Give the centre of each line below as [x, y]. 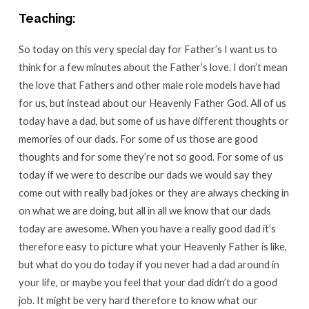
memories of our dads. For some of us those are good [138, 139]
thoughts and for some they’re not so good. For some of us [151, 157]
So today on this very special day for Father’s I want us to [148, 49]
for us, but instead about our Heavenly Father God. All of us [152, 103]
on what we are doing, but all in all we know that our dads [144, 211]
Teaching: [47, 19]
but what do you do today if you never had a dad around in [149, 265]
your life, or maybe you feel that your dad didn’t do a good [148, 282]
